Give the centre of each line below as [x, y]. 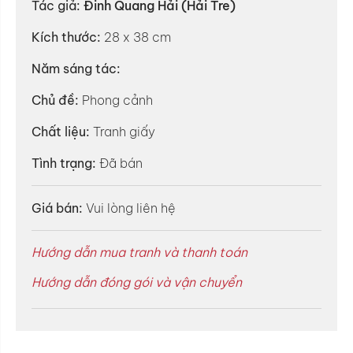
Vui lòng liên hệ [131, 208]
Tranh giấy [123, 132]
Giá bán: [57, 208]
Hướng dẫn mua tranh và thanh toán [139, 252]
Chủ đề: [55, 100]
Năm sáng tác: [76, 69]
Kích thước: [66, 37]
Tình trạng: [64, 163]
